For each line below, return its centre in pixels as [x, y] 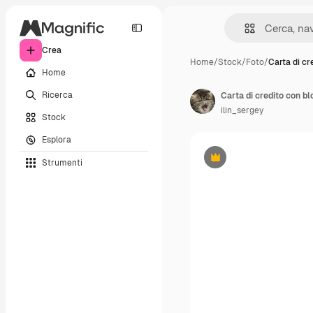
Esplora [57, 139]
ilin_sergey [242, 110]
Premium [232, 162]
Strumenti [62, 162]
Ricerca [57, 95]
